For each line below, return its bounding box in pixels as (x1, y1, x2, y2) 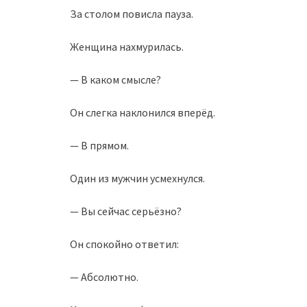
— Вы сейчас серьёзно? (70, 204, 182, 218)
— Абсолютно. (70, 270, 138, 284)
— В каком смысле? (70, 73, 161, 86)
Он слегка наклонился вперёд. (70, 106, 215, 119)
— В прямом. (70, 138, 129, 152)
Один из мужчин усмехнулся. (70, 171, 205, 185)
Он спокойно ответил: (70, 237, 179, 251)
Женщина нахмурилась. (70, 40, 184, 53)
